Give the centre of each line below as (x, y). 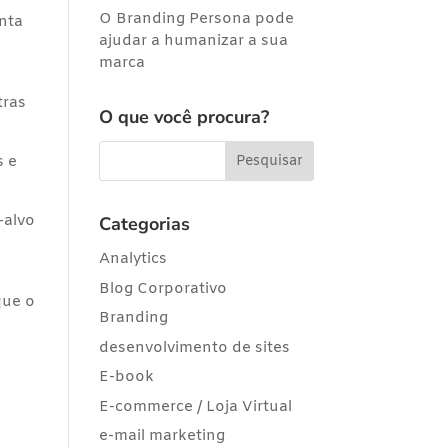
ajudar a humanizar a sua (193, 41)
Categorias (144, 224)
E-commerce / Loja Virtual (195, 406)
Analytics (132, 259)
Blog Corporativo (162, 288)
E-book (126, 377)
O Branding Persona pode (196, 19)
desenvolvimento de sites (194, 347)
